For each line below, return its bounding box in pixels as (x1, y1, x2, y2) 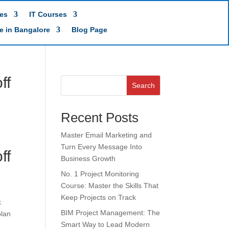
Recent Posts (61, 110, 139, 125)
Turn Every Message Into (61, 143, 143, 151)
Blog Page (72, 26, 108, 34)
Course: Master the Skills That (61, 181, 159, 190)
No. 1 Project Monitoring (61, 170, 140, 178)
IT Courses (29, 10, 67, 18)
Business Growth (61, 154, 116, 163)
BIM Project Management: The (61, 209, 161, 217)
